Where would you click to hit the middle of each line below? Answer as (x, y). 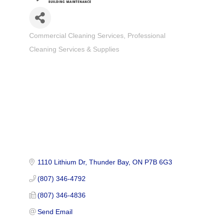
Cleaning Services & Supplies (74, 50)
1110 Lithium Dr (62, 162)
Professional (146, 36)
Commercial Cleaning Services (76, 36)
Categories (45, 41)
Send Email (55, 211)
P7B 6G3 (159, 162)
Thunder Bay (109, 162)
